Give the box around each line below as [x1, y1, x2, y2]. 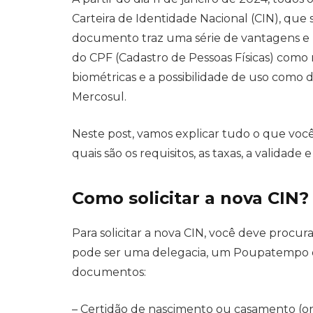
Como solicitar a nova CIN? [72, 188, 309, 209]
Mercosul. [72, 90, 126, 103]
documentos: [72, 265, 146, 279]
